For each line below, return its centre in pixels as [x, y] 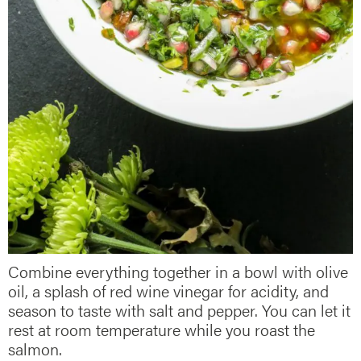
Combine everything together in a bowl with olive [178, 272]
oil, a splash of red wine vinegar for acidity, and [168, 291]
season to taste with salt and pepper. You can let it [179, 310]
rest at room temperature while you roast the [162, 330]
